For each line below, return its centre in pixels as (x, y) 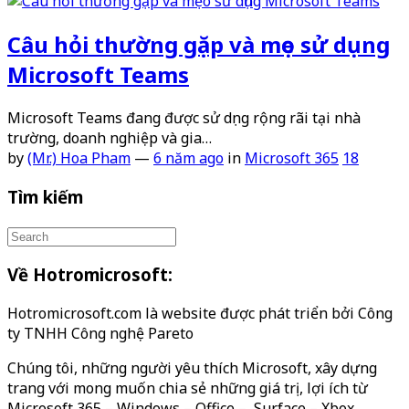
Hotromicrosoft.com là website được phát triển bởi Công (200, 313)
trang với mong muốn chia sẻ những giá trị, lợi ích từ (188, 388)
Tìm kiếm (45, 196)
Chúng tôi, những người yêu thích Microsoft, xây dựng (192, 367)
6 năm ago (189, 158)
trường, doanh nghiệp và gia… (110, 138)
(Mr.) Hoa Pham (79, 158)
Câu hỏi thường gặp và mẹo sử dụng (199, 45)
